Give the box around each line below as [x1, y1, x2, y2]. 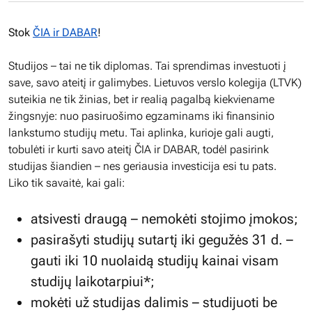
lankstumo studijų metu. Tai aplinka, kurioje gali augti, [8, 126, 274, 139]
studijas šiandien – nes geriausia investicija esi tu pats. [8, 159, 276, 173]
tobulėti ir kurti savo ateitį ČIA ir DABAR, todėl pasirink [8, 143, 269, 156]
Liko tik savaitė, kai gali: [8, 176, 125, 189]
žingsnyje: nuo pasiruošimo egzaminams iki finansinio [8, 109, 274, 123]
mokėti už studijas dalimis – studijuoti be [31, 294, 277, 311]
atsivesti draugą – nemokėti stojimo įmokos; [31, 210, 298, 227]
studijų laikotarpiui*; [31, 273, 155, 290]
